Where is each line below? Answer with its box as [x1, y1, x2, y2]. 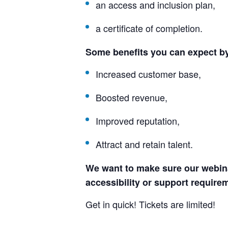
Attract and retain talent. [96, 137, 193, 151]
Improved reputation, [96, 114, 180, 127]
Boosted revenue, [96, 91, 167, 104]
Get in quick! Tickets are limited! [85, 197, 215, 211]
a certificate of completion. [96, 21, 203, 35]
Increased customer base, [96, 67, 201, 80]
